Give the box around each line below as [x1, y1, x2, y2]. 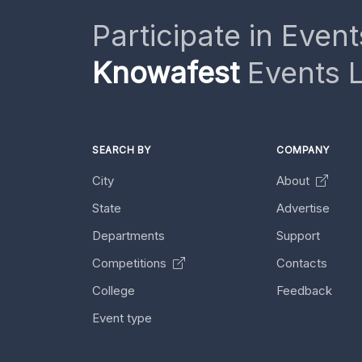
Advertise [276, 200, 330, 216]
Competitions [92, 255, 170, 271]
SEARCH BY [92, 144, 151, 156]
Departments [92, 228, 165, 243]
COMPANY [276, 144, 330, 156]
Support [276, 228, 320, 243]
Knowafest [92, 55, 239, 90]
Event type [92, 310, 152, 326]
